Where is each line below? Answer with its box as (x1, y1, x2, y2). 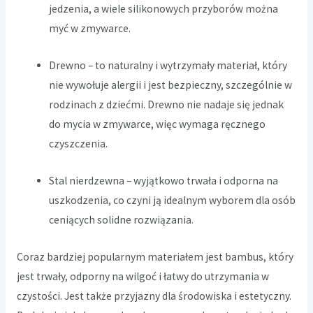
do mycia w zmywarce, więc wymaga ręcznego (49, 117, 266, 131)
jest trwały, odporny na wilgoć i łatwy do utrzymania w (16, 269, 269, 283)
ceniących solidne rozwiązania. (49, 212, 194, 226)
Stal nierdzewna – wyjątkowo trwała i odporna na (49, 173, 279, 187)
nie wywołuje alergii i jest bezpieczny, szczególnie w (49, 78, 293, 92)
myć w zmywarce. (49, 22, 131, 36)
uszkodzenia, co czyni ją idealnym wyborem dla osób (49, 193, 296, 207)
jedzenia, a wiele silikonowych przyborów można (49, 2, 279, 16)
